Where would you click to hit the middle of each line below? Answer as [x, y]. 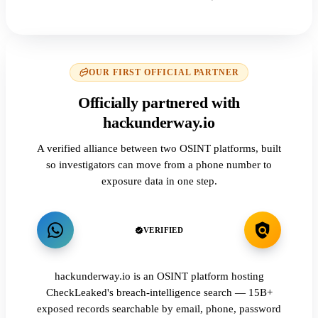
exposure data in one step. [159, 181]
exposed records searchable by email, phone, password [159, 309]
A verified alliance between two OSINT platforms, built [159, 148]
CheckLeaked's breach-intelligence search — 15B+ [159, 293]
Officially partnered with [159, 103]
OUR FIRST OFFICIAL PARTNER [164, 73]
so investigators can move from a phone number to [159, 165]
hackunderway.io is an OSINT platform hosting [159, 276]
